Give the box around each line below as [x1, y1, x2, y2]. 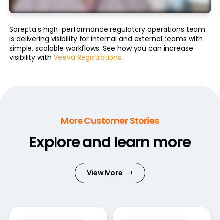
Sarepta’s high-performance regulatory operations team [9, 24, 205, 34]
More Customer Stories [61, 114, 159, 127]
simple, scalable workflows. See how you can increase [9, 43, 193, 53]
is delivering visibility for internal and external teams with [9, 33, 203, 44]
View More [86, 167, 123, 178]
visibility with [9, 52, 54, 62]
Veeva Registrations [53, 52, 121, 62]
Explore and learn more [29, 132, 191, 153]
